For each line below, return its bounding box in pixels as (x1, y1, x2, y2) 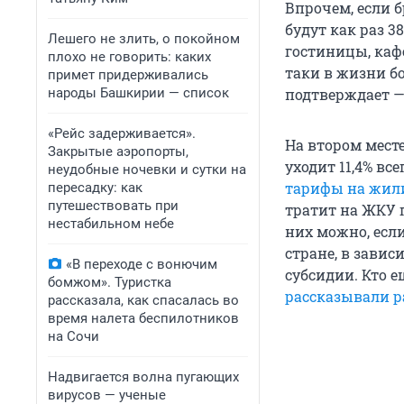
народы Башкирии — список (48, 85, 229, 101)
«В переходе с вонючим (66, 256, 217, 272)
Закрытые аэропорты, (48, 143, 188, 160)
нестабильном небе (48, 216, 174, 232)
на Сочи (48, 328, 99, 344)
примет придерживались (48, 67, 208, 83)
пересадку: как (48, 179, 142, 196)
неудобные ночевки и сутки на (48, 161, 246, 178)
